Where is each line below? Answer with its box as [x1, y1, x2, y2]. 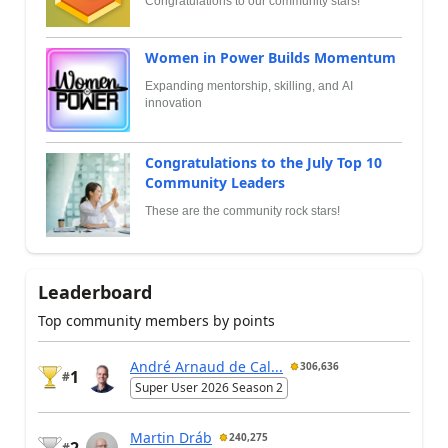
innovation [145, 96, 202, 111]
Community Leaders [145, 173, 285, 193]
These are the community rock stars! [145, 204, 340, 219]
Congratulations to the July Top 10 [145, 153, 382, 173]
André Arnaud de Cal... [130, 356, 283, 376]
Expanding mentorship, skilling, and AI [145, 79, 353, 94]
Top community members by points [38, 311, 275, 331]
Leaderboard [38, 280, 152, 305]
